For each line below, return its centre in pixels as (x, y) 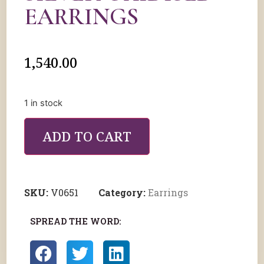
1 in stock (43, 103)
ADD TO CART (87, 137)
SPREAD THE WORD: (75, 222)
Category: (123, 193)
